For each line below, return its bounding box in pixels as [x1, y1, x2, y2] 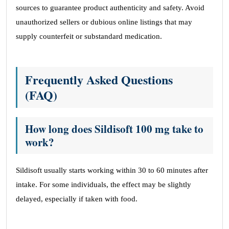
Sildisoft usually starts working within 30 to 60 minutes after [16, 166, 208, 174]
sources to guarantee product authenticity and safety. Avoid [16, 4, 204, 12]
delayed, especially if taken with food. [16, 195, 138, 203]
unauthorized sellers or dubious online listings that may [16, 18, 192, 26]
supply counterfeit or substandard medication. [16, 32, 162, 40]
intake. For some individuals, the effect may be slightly [16, 180, 191, 189]
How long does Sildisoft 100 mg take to [25, 121, 203, 136]
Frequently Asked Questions [25, 71, 173, 88]
